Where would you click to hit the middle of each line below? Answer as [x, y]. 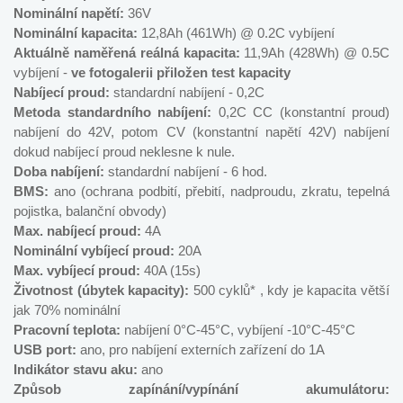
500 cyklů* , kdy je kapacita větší [290, 290]
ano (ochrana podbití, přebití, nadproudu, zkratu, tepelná [222, 191]
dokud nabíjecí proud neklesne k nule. [124, 152]
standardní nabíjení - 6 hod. [186, 171]
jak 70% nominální [67, 310]
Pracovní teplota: [67, 330]
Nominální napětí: [69, 13]
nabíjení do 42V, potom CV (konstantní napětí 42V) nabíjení [201, 132]
